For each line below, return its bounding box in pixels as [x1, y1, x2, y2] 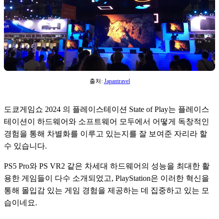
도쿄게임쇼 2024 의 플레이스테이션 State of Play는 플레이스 [4, 105, 209, 114]
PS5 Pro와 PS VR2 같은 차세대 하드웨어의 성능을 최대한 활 [4, 162, 210, 171]
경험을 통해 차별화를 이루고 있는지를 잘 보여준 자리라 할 [4, 130, 207, 138]
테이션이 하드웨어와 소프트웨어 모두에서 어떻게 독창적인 [4, 117, 209, 126]
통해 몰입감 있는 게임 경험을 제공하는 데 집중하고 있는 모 [4, 186, 209, 195]
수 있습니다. [4, 142, 49, 151]
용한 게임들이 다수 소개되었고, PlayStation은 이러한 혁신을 [4, 174, 209, 183]
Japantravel [104, 78, 130, 85]
